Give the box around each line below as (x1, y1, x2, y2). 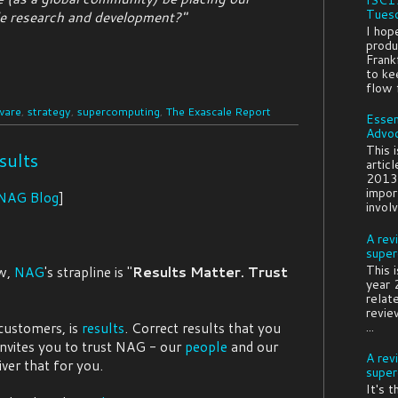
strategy (28, 102, 71, 119)
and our (227, 337, 278, 357)
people (185, 337, 227, 357)
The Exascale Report (166, 102, 271, 119)
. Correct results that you (124, 318, 281, 338)
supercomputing (77, 102, 160, 119)
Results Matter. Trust (132, 262, 288, 283)
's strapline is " (44, 262, 132, 283)
